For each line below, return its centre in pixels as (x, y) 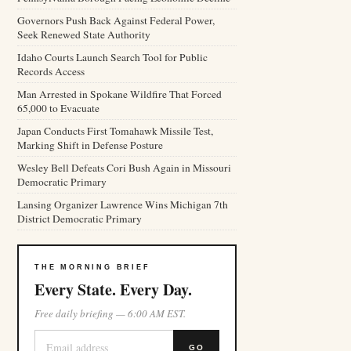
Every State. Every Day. (113, 289)
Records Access (51, 71)
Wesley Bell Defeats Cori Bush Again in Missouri (124, 168)
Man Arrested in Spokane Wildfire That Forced (119, 94)
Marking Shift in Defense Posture (90, 145)
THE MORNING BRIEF (92, 267)
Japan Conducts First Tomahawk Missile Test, (115, 131)
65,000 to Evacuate (58, 108)
